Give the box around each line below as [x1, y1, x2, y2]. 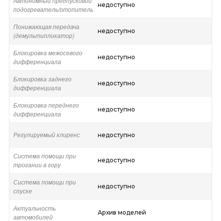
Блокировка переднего [13, 101, 79, 110]
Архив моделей [97, 209, 146, 217]
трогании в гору [13, 160, 61, 169]
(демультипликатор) [13, 31, 74, 40]
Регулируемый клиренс [13, 130, 80, 139]
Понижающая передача [13, 22, 79, 31]
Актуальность [13, 204, 56, 213]
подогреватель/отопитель [13, 5, 93, 14]
